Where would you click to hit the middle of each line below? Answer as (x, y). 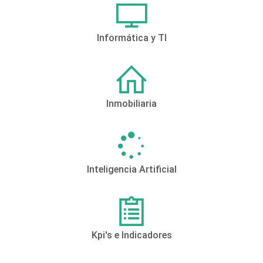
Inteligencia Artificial (131, 170)
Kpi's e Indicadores (131, 235)
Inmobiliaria (131, 104)
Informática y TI (131, 38)
